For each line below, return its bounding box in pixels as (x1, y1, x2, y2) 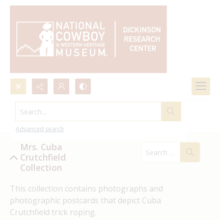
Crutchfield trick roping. (10, 207, 96, 218)
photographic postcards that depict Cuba (10, 195, 161, 206)
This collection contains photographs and (10, 183, 163, 194)
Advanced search (16, 125, 64, 133)
